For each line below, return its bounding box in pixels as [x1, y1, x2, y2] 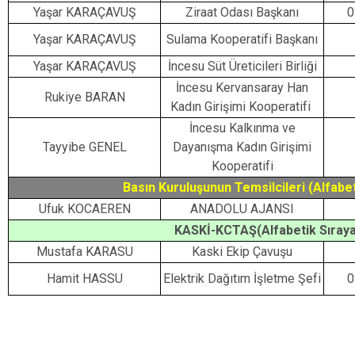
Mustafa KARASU [36, 244, 133, 259]
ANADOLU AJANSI [190, 201, 294, 216]
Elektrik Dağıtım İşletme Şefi [163, 271, 321, 286]
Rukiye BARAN [44, 90, 125, 105]
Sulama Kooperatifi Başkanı [166, 32, 318, 47]
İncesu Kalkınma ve [189, 120, 296, 136]
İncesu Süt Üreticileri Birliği [167, 59, 317, 74]
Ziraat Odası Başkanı [185, 5, 299, 20]
